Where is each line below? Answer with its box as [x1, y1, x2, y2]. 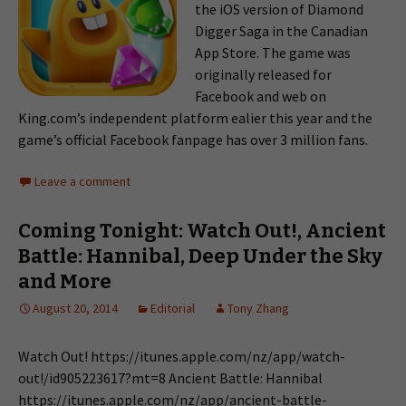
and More [18, 269, 111, 294]
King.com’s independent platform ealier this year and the [18, 109, 372, 127]
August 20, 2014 [33, 300, 118, 316]
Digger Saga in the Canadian [195, 22, 368, 40]
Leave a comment [34, 173, 130, 189]
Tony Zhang [227, 300, 289, 316]
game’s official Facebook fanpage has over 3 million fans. [18, 130, 368, 149]
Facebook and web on [195, 87, 326, 105]
